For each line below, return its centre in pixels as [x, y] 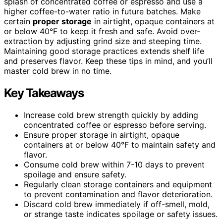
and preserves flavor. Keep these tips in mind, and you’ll [108, 61]
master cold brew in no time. [58, 71]
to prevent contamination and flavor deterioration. [118, 194]
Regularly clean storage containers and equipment [118, 184]
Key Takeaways [44, 93]
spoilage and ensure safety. [75, 174]
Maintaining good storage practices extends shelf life [104, 51]
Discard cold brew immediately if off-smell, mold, [117, 204]
